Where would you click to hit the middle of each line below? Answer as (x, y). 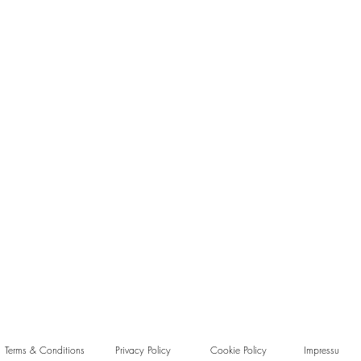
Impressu (322, 350)
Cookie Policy (239, 350)
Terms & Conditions (45, 350)
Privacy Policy (143, 350)
